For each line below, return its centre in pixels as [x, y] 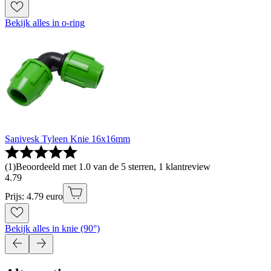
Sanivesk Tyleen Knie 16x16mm [67, 139]
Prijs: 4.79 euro [34, 197]
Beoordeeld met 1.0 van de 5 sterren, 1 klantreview [113, 167]
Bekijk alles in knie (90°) [52, 229]
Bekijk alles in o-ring [45, 23]
